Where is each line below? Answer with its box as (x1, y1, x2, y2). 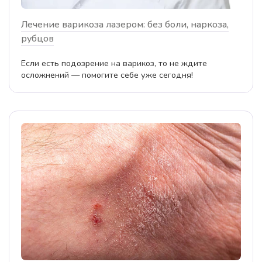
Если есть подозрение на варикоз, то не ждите (21, 57, 207, 70)
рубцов (21, 32, 54, 46)
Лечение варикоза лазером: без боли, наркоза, (21, 18, 229, 32)
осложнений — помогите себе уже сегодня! (21, 69, 193, 81)
